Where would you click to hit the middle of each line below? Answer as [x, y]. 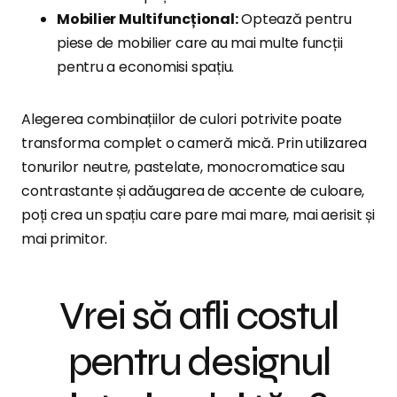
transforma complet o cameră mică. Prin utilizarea [195, 144]
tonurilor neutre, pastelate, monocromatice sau [183, 167]
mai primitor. [65, 239]
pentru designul [198, 362]
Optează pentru [295, 19]
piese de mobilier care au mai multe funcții [200, 43]
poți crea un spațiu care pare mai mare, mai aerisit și [198, 215]
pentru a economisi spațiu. [146, 67]
